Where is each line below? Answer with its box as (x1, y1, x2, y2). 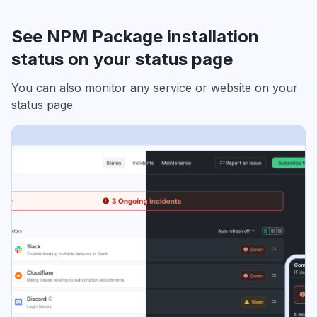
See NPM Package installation (11, 26, 259, 47)
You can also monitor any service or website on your (11, 81, 298, 96)
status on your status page (11, 49, 233, 70)
